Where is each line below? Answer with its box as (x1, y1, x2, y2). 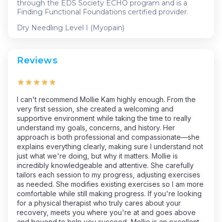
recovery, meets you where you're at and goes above (17, 208, 196, 217)
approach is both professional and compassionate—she (17, 132, 200, 141)
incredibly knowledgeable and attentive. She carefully (17, 161, 194, 169)
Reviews (17, 55, 58, 66)
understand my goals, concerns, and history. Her (17, 123, 175, 132)
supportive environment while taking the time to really (17, 113, 191, 122)
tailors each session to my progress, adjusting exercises (17, 170, 200, 179)
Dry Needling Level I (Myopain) (17, 23, 124, 32)
